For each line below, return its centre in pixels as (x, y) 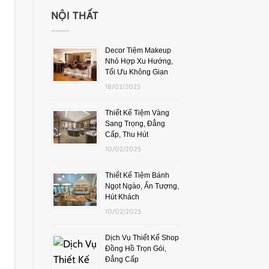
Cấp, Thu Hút (126, 134)
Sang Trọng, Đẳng (135, 123)
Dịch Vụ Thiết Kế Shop (142, 237)
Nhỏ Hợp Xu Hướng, (139, 61)
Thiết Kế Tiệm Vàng (137, 113)
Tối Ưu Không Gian (136, 72)
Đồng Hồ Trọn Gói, (135, 248)
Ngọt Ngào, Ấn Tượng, (142, 186)
